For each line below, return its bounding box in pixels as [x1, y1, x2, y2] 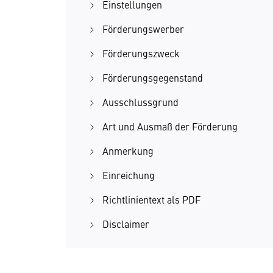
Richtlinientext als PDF [102, 193, 203, 206]
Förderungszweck [102, 46, 182, 60]
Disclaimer [102, 217, 149, 230]
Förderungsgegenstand [102, 71, 203, 84]
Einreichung [102, 168, 157, 182]
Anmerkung [102, 144, 156, 157]
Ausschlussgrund [102, 95, 181, 108]
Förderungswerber [102, 22, 186, 35]
